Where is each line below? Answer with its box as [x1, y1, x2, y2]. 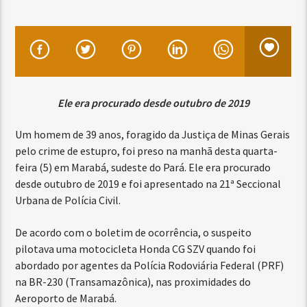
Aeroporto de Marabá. [15, 291, 117, 305]
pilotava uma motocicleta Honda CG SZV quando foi [15, 241, 256, 256]
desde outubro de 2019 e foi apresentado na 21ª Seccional [15, 177, 282, 191]
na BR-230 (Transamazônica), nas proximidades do [15, 274, 251, 288]
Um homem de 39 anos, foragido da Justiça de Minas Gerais [15, 127, 291, 142]
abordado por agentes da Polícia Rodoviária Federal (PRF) [15, 258, 284, 272]
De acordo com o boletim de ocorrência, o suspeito [15, 225, 252, 239]
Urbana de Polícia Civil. [15, 193, 121, 208]
